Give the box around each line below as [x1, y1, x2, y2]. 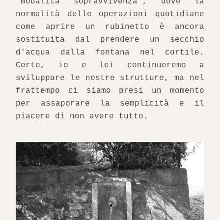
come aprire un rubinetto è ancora [16, 23, 204, 31]
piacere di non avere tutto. [16, 112, 148, 121]
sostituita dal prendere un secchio [16, 35, 204, 44]
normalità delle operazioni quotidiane [16, 10, 204, 19]
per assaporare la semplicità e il [16, 99, 204, 108]
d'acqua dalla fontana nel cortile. [16, 48, 204, 57]
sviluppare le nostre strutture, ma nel [16, 74, 204, 82]
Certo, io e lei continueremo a [16, 61, 204, 70]
